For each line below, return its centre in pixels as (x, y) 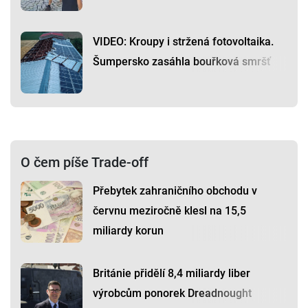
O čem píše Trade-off (85, 163)
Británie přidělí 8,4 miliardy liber (172, 274)
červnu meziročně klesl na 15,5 (169, 211)
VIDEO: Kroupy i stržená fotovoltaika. (183, 42)
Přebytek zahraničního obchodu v (175, 191)
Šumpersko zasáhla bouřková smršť (182, 62)
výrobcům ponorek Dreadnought (172, 294)
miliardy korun (128, 231)
